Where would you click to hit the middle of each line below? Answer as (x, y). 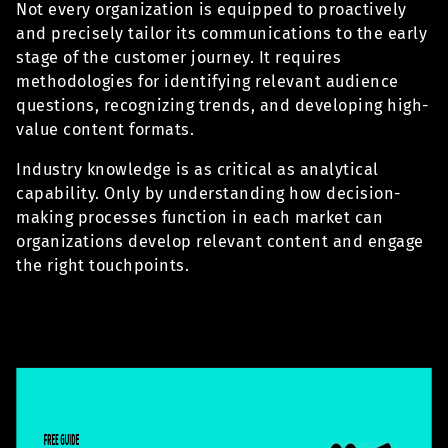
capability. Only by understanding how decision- (209, 194)
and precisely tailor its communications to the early (221, 34)
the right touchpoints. (102, 266)
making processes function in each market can (199, 218)
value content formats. (105, 130)
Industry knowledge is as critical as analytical (197, 170)
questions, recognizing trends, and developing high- (223, 106)
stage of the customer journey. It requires (178, 58)
